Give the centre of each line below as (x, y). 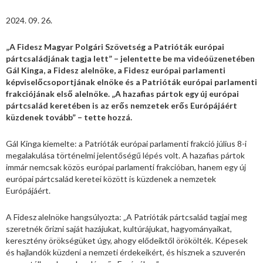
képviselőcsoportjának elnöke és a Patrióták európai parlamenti (131, 82)
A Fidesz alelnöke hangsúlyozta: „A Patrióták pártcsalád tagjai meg (127, 217)
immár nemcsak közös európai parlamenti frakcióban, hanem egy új (126, 167)
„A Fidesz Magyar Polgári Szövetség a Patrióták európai (115, 47)
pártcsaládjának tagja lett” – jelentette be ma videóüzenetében (130, 59)
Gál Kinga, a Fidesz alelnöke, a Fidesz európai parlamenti (116, 70)
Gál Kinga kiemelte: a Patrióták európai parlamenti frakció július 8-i (126, 144)
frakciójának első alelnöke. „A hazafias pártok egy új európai (122, 94)
